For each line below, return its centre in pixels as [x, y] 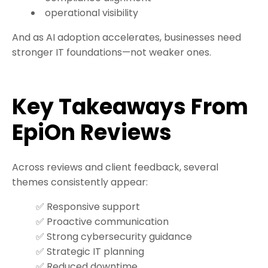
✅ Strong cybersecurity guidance [114, 237]
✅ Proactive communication [102, 222]
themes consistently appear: [80, 182]
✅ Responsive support [88, 207]
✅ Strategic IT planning [90, 252]
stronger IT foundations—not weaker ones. [112, 53]
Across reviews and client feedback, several [115, 167]
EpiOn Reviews [92, 133]
